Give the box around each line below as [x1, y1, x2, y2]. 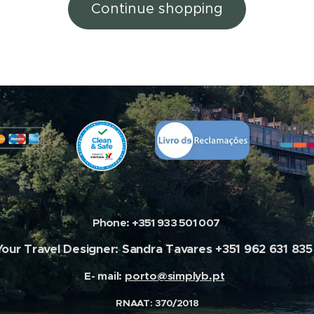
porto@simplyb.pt [125, 269, 225, 284]
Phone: [92, 216, 130, 231]
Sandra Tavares [121, 241, 216, 257]
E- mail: [84, 269, 125, 284]
